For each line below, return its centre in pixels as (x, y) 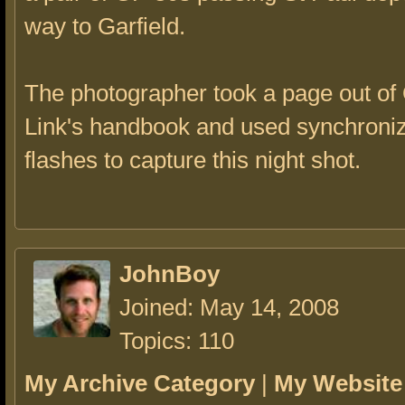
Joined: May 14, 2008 (229, 307)
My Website (338, 383)
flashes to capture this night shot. (193, 160)
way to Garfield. (105, 26)
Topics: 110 (177, 341)
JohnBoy (170, 274)
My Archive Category (140, 383)
